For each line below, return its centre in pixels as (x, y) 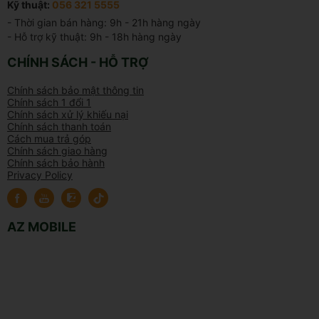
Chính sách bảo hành (56, 162)
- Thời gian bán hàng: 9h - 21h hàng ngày (104, 22)
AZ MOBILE (42, 226)
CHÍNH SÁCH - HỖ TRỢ (78, 62)
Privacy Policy (40, 174)
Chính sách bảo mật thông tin (75, 90)
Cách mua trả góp (49, 138)
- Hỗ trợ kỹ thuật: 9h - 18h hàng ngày (94, 36)
